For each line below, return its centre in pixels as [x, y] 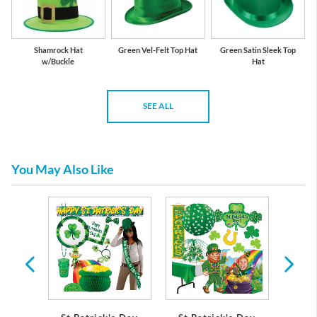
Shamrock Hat [58, 50]
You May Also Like [63, 169]
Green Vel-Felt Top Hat [158, 50]
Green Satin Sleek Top [258, 50]
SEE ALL [158, 106]
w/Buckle [58, 61]
